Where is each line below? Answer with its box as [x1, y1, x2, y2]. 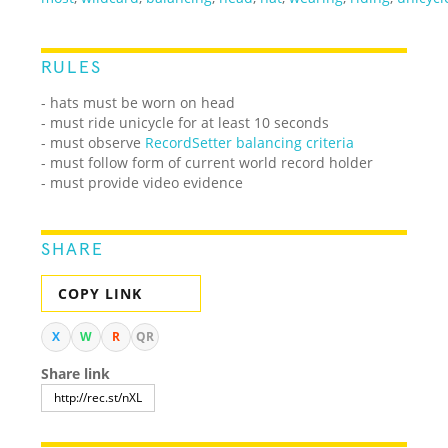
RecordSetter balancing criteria [145, 132, 355, 152]
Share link [41, 363, 111, 383]
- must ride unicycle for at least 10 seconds [41, 112, 330, 132]
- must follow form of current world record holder [41, 152, 374, 172]
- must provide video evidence [41, 172, 244, 192]
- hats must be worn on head [41, 92, 236, 112]
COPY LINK [58, 283, 143, 303]
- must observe [41, 132, 146, 152]
